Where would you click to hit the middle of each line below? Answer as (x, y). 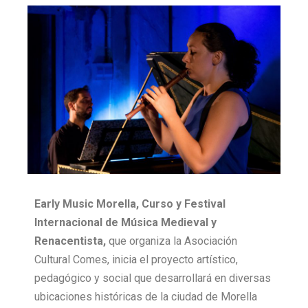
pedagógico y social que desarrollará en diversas (153, 278)
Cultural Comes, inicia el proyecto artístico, (136, 260)
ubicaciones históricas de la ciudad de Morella (146, 297)
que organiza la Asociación (172, 241)
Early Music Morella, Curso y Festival (130, 204)
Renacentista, (70, 241)
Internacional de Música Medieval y (125, 223)
